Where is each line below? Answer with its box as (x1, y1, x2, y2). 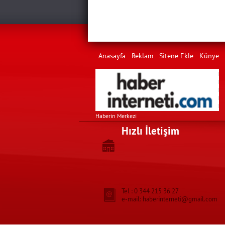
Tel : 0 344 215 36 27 (121, 187, 179, 195)
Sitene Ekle (159, 51, 193, 60)
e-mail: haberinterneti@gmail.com (121, 195, 217, 203)
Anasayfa (98, 51, 126, 60)
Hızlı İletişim (121, 124, 179, 138)
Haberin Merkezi (95, 112, 137, 120)
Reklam (131, 51, 153, 60)
